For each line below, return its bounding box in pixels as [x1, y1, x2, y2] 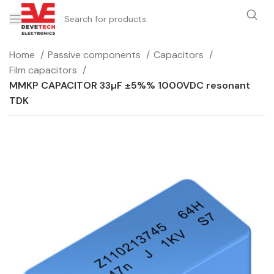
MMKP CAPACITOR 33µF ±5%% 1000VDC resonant [9, 79, 250, 92]
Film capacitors [9, 64, 80, 76]
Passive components [48, 48, 143, 61]
